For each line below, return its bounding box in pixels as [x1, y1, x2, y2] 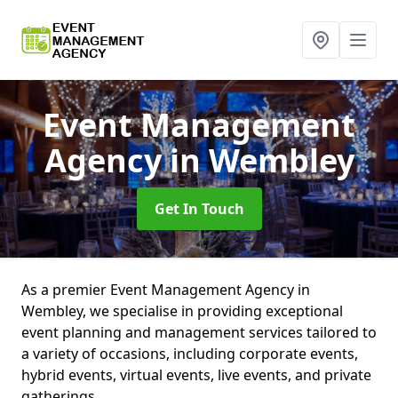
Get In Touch [154, 199, 244, 219]
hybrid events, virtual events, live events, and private [21, 365, 371, 385]
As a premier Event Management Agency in [21, 280, 310, 299]
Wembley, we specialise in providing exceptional [21, 301, 343, 321]
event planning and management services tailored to [21, 322, 377, 342]
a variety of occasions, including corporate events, [21, 344, 358, 363]
